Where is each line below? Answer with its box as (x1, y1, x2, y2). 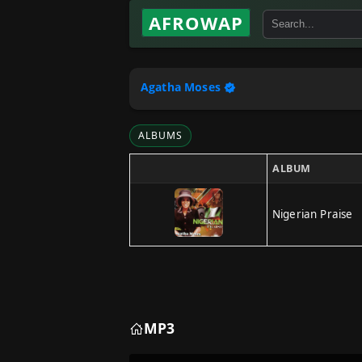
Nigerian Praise (272, 207, 353, 221)
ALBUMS (138, 128, 183, 142)
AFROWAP (149, 11, 243, 35)
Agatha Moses (141, 79, 221, 95)
